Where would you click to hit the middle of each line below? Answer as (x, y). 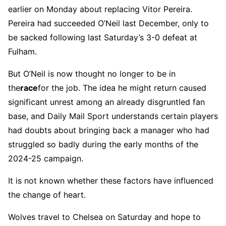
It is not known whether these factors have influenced (111, 180)
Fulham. (22, 51)
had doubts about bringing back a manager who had (109, 130)
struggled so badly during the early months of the (103, 144)
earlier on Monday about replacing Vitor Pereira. (100, 9)
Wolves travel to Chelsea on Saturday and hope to (104, 217)
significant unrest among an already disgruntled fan (106, 102)
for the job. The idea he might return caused (122, 88)
